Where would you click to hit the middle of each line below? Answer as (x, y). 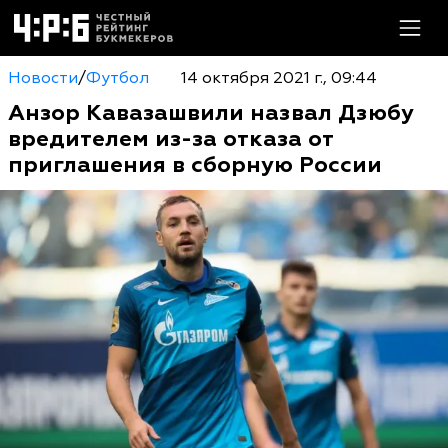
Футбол (117, 78)
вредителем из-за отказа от (170, 139)
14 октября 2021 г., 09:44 (278, 78)
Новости (43, 78)
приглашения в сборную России (195, 165)
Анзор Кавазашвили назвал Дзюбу (211, 113)
